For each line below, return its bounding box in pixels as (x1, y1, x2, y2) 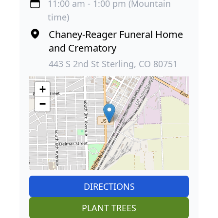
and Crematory (49, 41, 116, 54)
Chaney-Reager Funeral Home (49, 27, 183, 41)
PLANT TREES (82, 201, 136, 214)
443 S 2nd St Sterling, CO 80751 (49, 57, 178, 70)
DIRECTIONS (83, 180, 135, 192)
